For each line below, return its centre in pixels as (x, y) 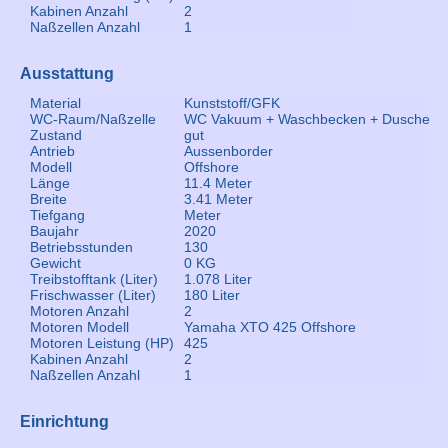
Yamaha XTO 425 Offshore (270, 327)
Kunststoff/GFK (232, 103)
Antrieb (52, 151)
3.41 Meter (218, 199)
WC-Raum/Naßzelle (93, 119)
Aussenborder (228, 151)
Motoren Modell (79, 327)
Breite (48, 199)
